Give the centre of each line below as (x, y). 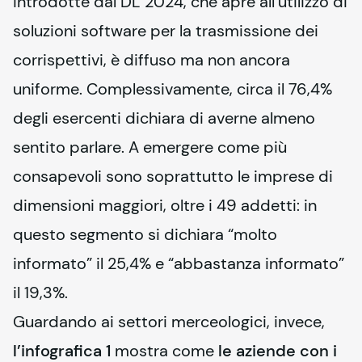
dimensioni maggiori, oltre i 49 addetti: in (165, 205)
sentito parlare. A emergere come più (150, 147)
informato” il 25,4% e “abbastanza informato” (179, 263)
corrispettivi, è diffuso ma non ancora (152, 60)
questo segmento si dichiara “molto (145, 234)
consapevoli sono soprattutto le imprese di (173, 176)
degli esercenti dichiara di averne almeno (164, 118)
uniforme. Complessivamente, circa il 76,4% (173, 89)
